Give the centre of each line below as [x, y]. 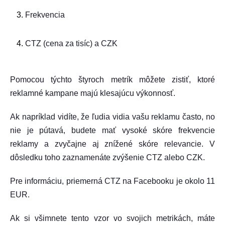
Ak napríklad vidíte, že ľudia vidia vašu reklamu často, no [113, 117]
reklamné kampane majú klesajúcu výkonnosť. [93, 93]
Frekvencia [45, 15]
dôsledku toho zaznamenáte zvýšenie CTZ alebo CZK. [107, 157]
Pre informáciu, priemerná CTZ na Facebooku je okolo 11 [113, 181]
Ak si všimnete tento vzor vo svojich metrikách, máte [113, 218]
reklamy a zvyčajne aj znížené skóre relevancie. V [113, 144]
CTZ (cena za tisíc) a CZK [71, 43]
